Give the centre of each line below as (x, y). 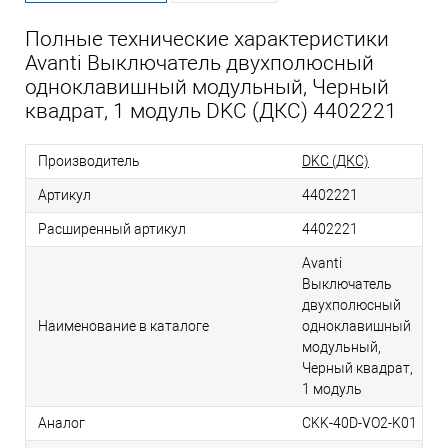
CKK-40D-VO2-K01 (359, 423)
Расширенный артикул (112, 229)
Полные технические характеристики (207, 39)
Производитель (89, 161)
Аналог (61, 423)
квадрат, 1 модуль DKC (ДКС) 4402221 (211, 111)
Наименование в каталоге (123, 326)
